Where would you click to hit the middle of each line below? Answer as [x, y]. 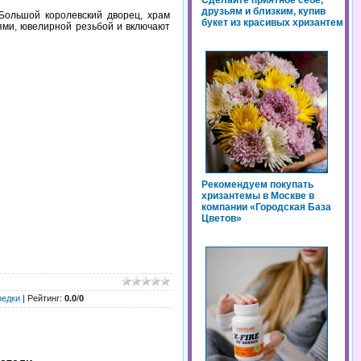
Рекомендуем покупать [257, 185]
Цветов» [222, 219]
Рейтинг [44, 298]
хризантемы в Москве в [258, 196]
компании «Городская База [266, 207]
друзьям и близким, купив [263, 12]
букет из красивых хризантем [272, 23]
